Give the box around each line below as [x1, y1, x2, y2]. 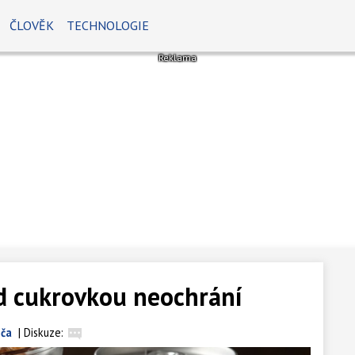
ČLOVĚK [10, 17, 55, 33]
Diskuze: [24, 325, 63, 340]
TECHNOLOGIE [67, 17, 150, 33]
